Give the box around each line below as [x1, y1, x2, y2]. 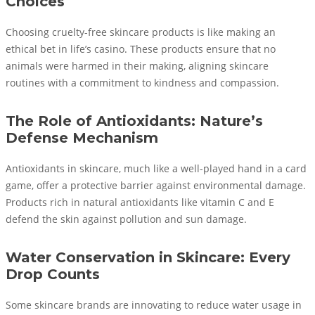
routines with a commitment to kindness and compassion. [6, 76, 279, 89]
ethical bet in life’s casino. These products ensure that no [6, 42, 276, 56]
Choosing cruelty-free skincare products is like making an [6, 25, 276, 39]
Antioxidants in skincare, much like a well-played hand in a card [6, 162, 307, 175]
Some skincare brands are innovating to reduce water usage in [6, 298, 302, 311]
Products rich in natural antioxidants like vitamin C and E [6, 195, 274, 209]
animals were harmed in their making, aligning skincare [6, 59, 269, 72]
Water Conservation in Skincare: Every [6, 248, 290, 266]
